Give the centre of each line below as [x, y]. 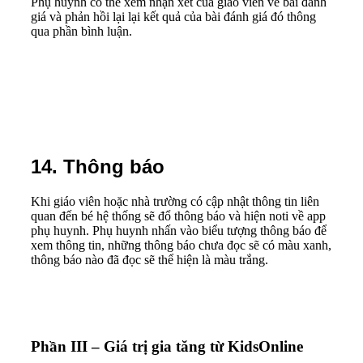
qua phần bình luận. [81, 32]
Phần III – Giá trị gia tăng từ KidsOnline [167, 346]
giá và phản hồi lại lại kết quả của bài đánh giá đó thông [173, 17]
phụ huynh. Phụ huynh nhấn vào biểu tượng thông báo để [179, 231]
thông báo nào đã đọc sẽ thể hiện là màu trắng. [149, 260]
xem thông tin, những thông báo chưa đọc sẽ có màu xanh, [181, 246]
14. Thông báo [98, 167]
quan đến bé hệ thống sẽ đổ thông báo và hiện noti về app [178, 216]
